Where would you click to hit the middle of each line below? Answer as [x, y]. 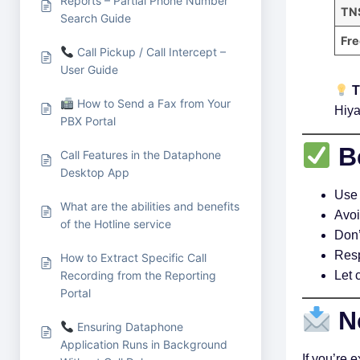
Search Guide [96, 18]
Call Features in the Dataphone [141, 155]
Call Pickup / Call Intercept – [150, 52]
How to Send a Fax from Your [153, 103]
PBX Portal [88, 121]
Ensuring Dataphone [129, 327]
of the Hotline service [116, 224]
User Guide [89, 70]
